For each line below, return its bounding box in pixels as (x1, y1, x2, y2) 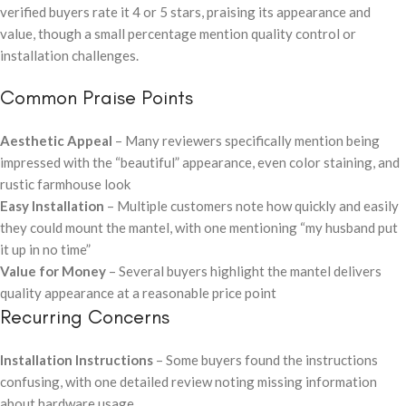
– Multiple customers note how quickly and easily (104, 197, 399, 214)
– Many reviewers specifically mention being (112, 131, 380, 149)
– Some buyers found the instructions (153, 351, 378, 368)
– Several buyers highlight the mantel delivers (106, 262, 382, 279)
